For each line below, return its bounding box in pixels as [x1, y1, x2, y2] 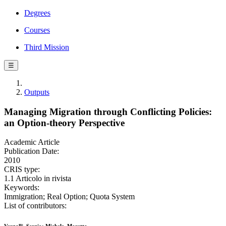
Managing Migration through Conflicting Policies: [4, 106, 212, 117]
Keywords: [4, 183, 39, 192]
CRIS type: [4, 165, 40, 174]
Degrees [24, 9, 50, 17]
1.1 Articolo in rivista [4, 174, 71, 183]
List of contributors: [4, 201, 67, 210]
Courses [24, 26, 50, 34]
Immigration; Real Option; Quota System [4, 192, 135, 201]
